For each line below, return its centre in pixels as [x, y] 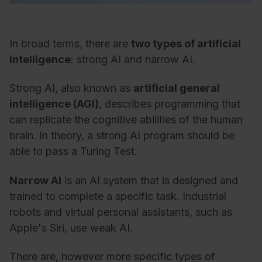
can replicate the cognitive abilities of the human [126, 120]
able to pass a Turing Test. [73, 151]
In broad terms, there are [70, 43]
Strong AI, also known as [71, 88]
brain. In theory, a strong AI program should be [122, 136]
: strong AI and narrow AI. [133, 59]
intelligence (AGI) [54, 104]
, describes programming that [170, 104]
